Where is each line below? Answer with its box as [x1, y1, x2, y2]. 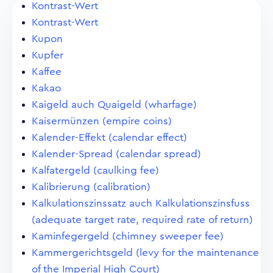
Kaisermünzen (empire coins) [32, 116, 172, 126]
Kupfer [32, 50, 63, 60]
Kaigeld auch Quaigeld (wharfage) [32, 99, 197, 110]
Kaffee [32, 66, 62, 77]
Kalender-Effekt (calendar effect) [32, 132, 187, 143]
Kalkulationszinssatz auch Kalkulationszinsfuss [32, 198, 250, 208]
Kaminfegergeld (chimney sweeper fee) [32, 231, 224, 241]
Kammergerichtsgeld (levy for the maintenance [32, 247, 259, 258]
